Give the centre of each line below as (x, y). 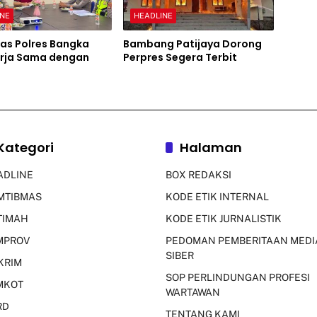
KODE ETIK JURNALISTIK (224, 219)
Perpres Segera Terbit (180, 58)
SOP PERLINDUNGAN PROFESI (238, 278)
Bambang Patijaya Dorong (192, 44)
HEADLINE (153, 16)
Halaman (211, 148)
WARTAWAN (193, 293)
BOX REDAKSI (198, 175)
